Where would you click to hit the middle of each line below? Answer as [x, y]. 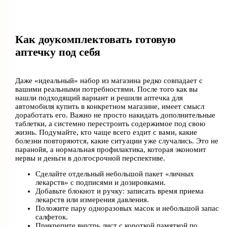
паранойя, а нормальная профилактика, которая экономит [111, 149]
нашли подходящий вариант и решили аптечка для [99, 98]
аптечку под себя [58, 52]
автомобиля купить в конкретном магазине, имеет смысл [110, 106]
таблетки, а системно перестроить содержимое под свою [110, 123]
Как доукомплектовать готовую [96, 39]
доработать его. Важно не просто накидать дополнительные [116, 115]
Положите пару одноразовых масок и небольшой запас [127, 209]
